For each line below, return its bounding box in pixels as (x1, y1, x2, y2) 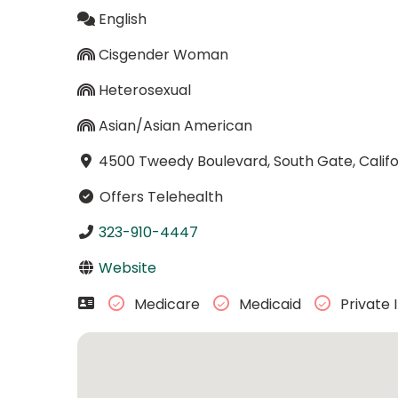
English (98, 8, 147, 29)
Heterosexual (98, 79, 191, 100)
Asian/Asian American (98, 115, 252, 136)
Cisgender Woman (98, 44, 228, 65)
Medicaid (235, 294, 305, 315)
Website (98, 257, 156, 278)
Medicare (130, 294, 203, 315)
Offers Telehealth (95, 186, 223, 207)
